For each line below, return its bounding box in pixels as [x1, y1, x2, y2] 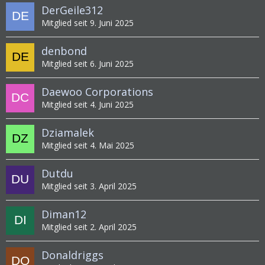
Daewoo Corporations [41, 85, 153, 99]
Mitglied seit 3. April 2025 [41, 180, 137, 192]
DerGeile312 [41, 3, 103, 18]
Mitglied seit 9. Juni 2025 [41, 17, 134, 29]
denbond [41, 44, 87, 59]
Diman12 [41, 207, 86, 222]
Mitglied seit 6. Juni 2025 [41, 58, 134, 70]
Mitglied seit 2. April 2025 [41, 221, 137, 233]
